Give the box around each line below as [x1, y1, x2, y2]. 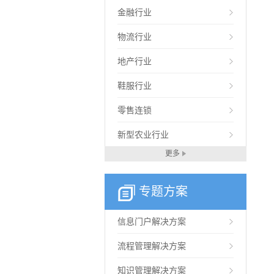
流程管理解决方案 [117, 242, 186, 251]
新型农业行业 [117, 130, 169, 139]
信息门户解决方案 [117, 217, 186, 226]
